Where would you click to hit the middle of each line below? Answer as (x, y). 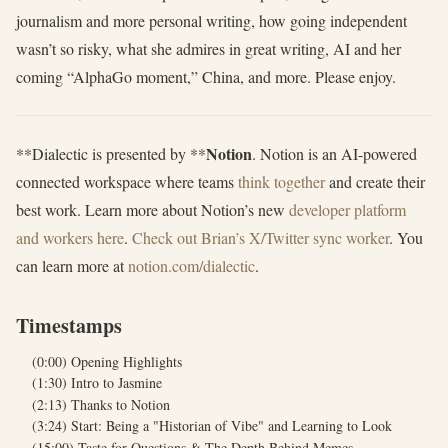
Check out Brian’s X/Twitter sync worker (260, 237)
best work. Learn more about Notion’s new (152, 209)
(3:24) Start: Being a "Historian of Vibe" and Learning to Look (212, 426)
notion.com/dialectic (191, 265)
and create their (375, 181)
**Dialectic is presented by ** (111, 153)
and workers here (70, 237)
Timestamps (69, 325)
